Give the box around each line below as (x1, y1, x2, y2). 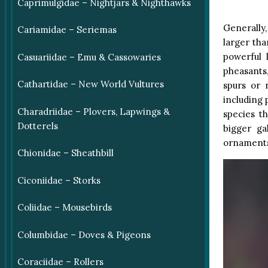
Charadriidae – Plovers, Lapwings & (17, 105, 170, 117)
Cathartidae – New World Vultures (17, 78, 164, 90)
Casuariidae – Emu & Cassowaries (17, 51, 161, 63)
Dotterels (17, 120, 58, 132)
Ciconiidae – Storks (17, 174, 100, 186)
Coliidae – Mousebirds (17, 202, 112, 214)
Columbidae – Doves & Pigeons (17, 229, 151, 240)
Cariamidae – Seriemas (17, 24, 117, 36)
